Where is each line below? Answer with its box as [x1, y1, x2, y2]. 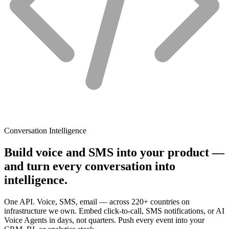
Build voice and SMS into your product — [4, 145, 224, 159]
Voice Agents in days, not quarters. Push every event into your [4, 215, 204, 224]
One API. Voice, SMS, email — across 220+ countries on [4, 197, 190, 206]
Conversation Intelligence [4, 126, 86, 135]
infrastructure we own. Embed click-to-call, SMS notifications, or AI [4, 206, 224, 215]
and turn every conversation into [4, 159, 175, 173]
